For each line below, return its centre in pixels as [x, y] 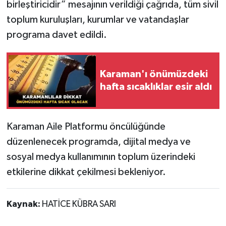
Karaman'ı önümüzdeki [154, 74]
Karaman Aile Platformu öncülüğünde [86, 127]
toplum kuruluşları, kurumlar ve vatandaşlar [98, 20]
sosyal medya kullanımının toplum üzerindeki [101, 157]
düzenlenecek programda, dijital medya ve [98, 142]
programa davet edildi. [56, 35]
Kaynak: [24, 205]
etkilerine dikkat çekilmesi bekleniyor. [86, 172]
